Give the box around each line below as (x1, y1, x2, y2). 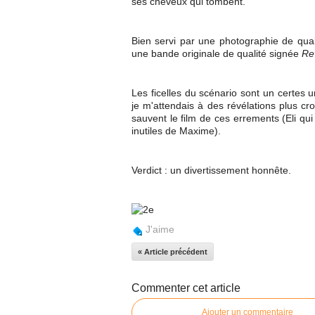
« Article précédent (138, 247, 207, 256)
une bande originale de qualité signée (131, 48, 302, 59)
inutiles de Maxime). (131, 125, 221, 136)
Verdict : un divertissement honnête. (131, 165, 291, 176)
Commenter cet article (131, 282, 240, 294)
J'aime (146, 224, 174, 235)
